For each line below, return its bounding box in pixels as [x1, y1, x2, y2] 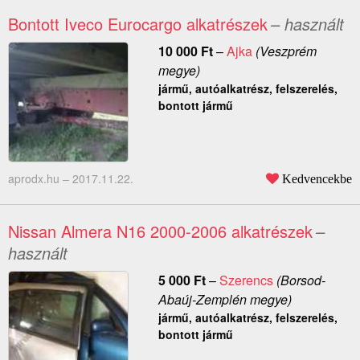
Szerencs [219, 271, 273, 290]
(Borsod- [272, 271, 325, 290]
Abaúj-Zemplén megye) [157, 290, 292, 309]
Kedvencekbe [282, 172, 352, 186]
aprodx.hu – [8, 170, 72, 187]
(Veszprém [252, 42, 317, 61]
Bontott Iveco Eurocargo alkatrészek [8, 12, 268, 36]
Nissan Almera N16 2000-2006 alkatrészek [8, 219, 313, 243]
